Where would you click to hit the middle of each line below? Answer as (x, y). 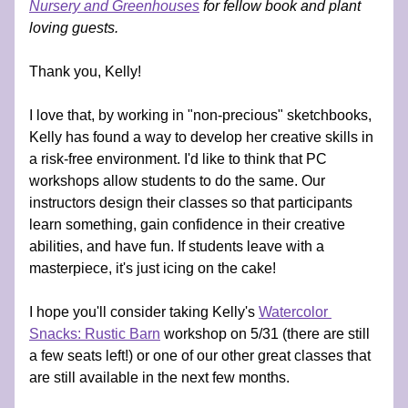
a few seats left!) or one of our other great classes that (200, 356)
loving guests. (74, 28)
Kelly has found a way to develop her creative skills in (201, 137)
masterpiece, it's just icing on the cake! (154, 268)
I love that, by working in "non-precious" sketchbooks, (200, 115)
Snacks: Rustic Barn (95, 334)
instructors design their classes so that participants (191, 203)
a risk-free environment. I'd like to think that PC (178, 159)
